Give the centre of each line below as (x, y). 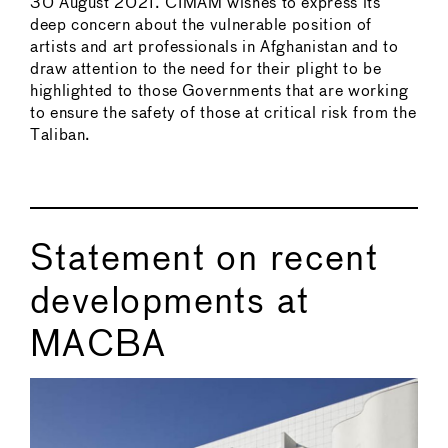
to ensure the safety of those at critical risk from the (223, 114)
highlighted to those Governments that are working (219, 92)
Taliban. (61, 136)
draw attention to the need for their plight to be (206, 70)
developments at (170, 303)
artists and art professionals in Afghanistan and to (214, 48)
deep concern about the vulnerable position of (201, 26)
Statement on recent (204, 260)
